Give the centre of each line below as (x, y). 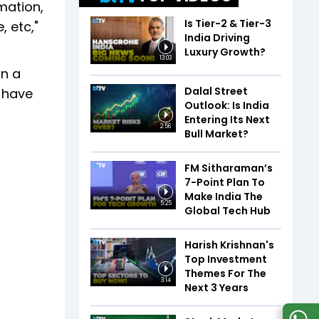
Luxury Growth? (225, 52)
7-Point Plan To (225, 183)
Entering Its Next (227, 120)
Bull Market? (216, 134)
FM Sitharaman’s (229, 168)
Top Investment (226, 260)
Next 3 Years (216, 288)
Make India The (224, 197)
